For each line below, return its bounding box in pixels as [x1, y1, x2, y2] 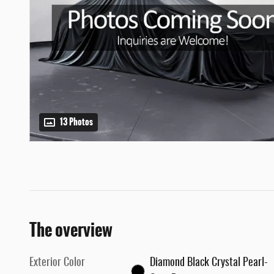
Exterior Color [29, 257, 85, 269]
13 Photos [60, 116, 93, 129]
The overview [29, 217, 113, 243]
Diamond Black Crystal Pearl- [149, 257, 268, 269]
